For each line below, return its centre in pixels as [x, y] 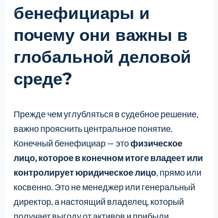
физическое [156, 143]
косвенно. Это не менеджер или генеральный [104, 187]
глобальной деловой [102, 56]
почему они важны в [100, 35]
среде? [43, 78]
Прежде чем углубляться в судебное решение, [106, 114]
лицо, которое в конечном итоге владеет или [108, 158]
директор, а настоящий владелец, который [99, 202]
